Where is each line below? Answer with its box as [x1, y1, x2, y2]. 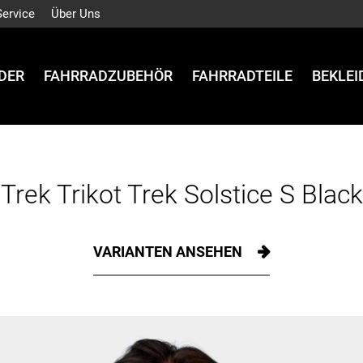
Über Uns [51, 6, 100, 21]
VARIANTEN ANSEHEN [93, 243, 246, 260]
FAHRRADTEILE [192, 67, 293, 85]
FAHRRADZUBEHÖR [44, 67, 173, 85]
